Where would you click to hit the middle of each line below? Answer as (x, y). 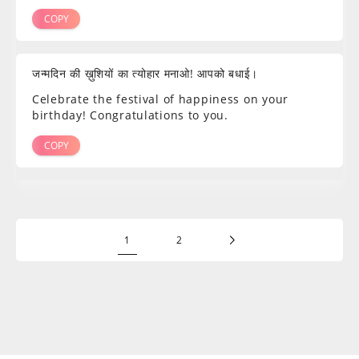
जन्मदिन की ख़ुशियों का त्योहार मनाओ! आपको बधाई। (145, 74)
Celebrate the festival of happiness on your (160, 99)
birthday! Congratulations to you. (130, 115)
